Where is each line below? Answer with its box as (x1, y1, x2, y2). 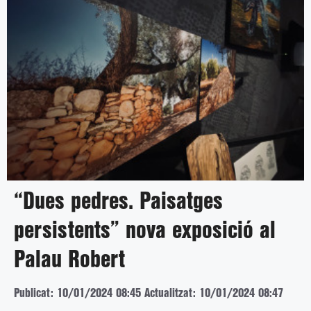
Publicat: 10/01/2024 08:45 (14, 288, 141, 299)
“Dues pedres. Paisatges (14, 192, 223, 212)
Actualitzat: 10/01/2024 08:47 (144, 288, 283, 299)
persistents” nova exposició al (14, 221, 276, 242)
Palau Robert (14, 250, 125, 271)
